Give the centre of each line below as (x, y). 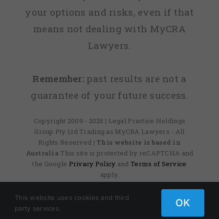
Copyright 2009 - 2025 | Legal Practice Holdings (109, 121)
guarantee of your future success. (109, 95)
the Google (51, 164)
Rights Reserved (66, 142)
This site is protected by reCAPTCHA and (127, 153)
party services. (38, 208)
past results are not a (135, 78)
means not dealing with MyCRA (109, 28)
